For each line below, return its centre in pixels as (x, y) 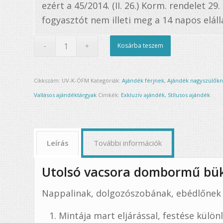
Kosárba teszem (141, 46)
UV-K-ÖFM (76, 81)
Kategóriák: (107, 81)
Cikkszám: (48, 81)
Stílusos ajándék (189, 95)
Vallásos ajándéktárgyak (65, 95)
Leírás (58, 143)
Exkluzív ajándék (143, 95)
